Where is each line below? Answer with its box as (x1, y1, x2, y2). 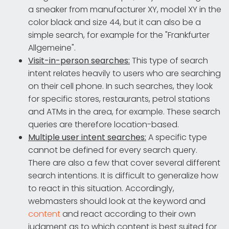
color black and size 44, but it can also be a (28, 16, 201, 28)
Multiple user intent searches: (28, 131, 146, 143)
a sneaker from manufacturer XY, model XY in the (28, 3, 221, 15)
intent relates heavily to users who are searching (28, 67, 221, 79)
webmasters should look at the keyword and (28, 195, 205, 207)
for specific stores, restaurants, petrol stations (28, 93, 210, 105)
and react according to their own (60, 208, 196, 220)
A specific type (146, 131, 207, 143)
